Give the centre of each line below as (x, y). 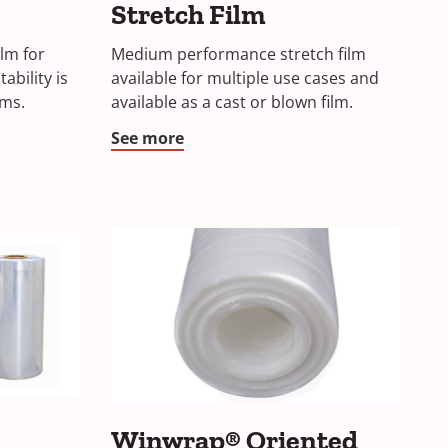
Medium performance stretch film (238, 54)
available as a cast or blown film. (232, 102)
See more (147, 138)
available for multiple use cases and (245, 78)
